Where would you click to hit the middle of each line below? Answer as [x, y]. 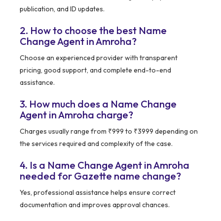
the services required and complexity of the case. [96, 144]
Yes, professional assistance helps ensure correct [98, 193]
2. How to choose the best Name [93, 31]
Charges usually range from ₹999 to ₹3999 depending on [109, 131]
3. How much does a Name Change [98, 104]
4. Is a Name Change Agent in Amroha [105, 165]
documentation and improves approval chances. [95, 205]
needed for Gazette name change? [100, 176]
